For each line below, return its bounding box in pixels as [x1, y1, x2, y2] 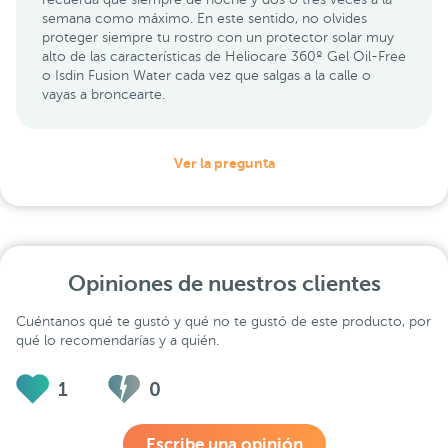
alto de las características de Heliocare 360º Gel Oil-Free [42, 48, 406, 64]
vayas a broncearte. [42, 86, 173, 102]
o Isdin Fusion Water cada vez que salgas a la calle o [42, 67, 371, 83]
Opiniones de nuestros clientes [67, 271, 381, 297]
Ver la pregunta [173, 154, 275, 171]
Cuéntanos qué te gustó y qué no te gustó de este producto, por [16, 313, 431, 329]
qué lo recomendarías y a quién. [16, 332, 219, 348]
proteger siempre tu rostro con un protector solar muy [42, 29, 394, 45]
